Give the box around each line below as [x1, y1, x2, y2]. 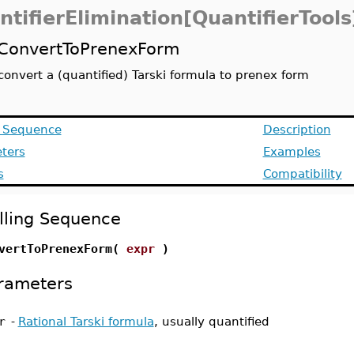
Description [262, 122, 331, 136]
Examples [262, 145, 321, 158]
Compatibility [262, 167, 342, 180]
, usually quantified [153, 314, 269, 328]
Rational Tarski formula [17, 314, 154, 328]
